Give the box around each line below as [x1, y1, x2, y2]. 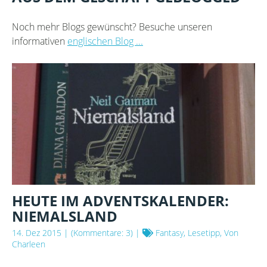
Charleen [12, 238, 45, 250]
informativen [12, 35, 67, 48]
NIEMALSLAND [12, 206, 117, 226]
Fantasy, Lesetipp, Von [153, 227, 238, 239]
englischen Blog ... [67, 35, 143, 48]
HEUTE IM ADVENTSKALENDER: [12, 191, 229, 211]
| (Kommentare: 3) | [61, 227, 142, 239]
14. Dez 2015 [12, 227, 61, 239]
